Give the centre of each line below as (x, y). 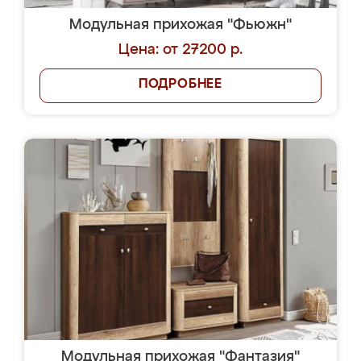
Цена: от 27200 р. (180, 50)
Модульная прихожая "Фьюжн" (180, 25)
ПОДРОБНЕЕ (180, 85)
